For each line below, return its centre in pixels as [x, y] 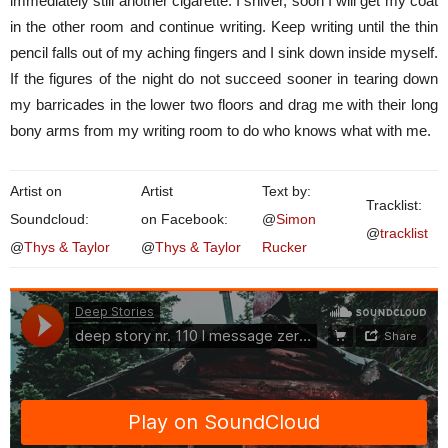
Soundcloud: [49, 219]
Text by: [286, 191]
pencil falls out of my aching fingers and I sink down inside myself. [224, 52]
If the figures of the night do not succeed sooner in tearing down [224, 78]
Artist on [36, 191]
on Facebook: [184, 219]
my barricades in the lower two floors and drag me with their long [224, 104]
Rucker [284, 247]
